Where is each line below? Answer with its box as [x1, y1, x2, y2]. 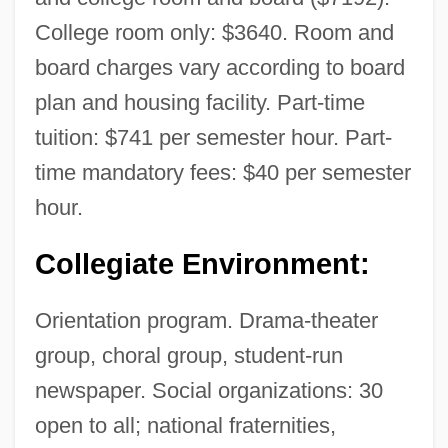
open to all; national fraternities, [34, 412, 336, 438]
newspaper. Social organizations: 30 [34, 377, 383, 403]
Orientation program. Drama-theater [34, 307, 378, 333]
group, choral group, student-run [34, 342, 343, 368]
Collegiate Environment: [34, 247, 370, 280]
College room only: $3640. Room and [34, 19, 394, 45]
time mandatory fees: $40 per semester [34, 159, 411, 185]
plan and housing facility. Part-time [34, 89, 365, 115]
